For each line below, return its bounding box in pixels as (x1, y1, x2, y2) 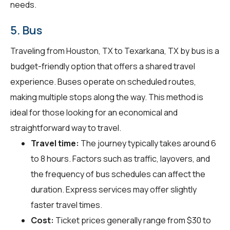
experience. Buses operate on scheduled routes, (10, 75, 196, 87)
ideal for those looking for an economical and (10, 106, 178, 118)
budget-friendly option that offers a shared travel (10, 60, 195, 72)
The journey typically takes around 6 (79, 137, 216, 149)
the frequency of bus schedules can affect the (31, 168, 205, 180)
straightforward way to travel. (10, 122, 121, 133)
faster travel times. (31, 199, 102, 210)
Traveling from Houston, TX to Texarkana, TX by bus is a (10, 45, 219, 56)
